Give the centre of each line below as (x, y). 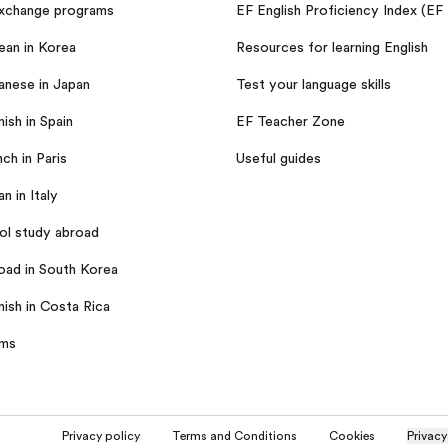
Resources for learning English (332, 46)
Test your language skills (313, 83)
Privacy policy (101, 436)
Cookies (352, 436)
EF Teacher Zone (290, 120)
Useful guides (278, 157)
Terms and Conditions (234, 436)
